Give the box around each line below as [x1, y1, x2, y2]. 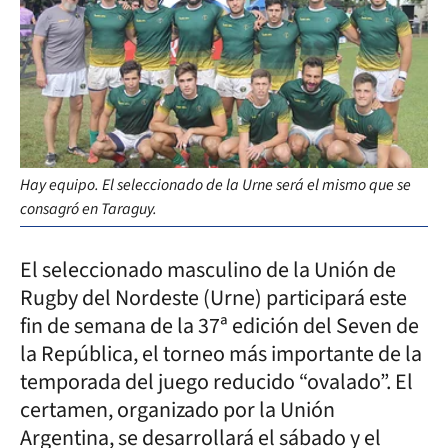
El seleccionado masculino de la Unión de [20, 253, 396, 286]
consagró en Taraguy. [20, 197, 157, 220]
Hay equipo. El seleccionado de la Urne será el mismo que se [20, 173, 411, 196]
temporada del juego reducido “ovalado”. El [20, 365, 413, 398]
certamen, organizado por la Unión [20, 393, 335, 426]
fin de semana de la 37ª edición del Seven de [20, 309, 419, 342]
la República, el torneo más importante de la [20, 337, 422, 370]
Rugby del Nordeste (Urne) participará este [20, 281, 407, 314]
